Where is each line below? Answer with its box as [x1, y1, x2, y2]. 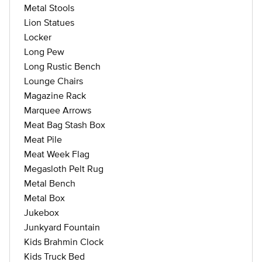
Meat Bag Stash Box [24, 119, 105, 130]
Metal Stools [24, 2, 74, 13]
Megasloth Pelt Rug [24, 163, 104, 174]
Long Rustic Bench [24, 61, 101, 71]
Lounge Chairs [24, 75, 83, 86]
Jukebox [24, 207, 59, 218]
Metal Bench [24, 178, 75, 188]
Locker [24, 32, 51, 42]
